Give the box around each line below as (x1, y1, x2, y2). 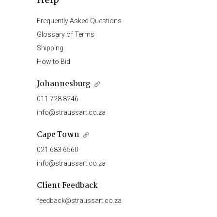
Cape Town (36, 128, 79, 141)
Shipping (36, 44, 63, 52)
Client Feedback (36, 179, 98, 192)
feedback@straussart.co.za (36, 196, 122, 204)
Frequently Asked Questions (36, 16, 122, 25)
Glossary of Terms (36, 30, 94, 38)
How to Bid (36, 57, 70, 65)
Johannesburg (36, 77, 91, 90)
